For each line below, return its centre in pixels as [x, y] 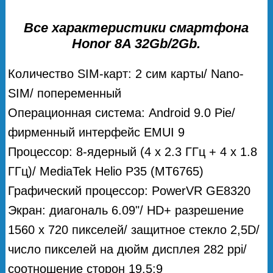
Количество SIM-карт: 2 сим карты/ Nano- [126, 73]
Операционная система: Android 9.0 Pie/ [122, 112]
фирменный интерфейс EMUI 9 [97, 132]
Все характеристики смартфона [136, 27]
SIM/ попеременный [65, 93]
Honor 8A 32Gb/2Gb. [136, 43]
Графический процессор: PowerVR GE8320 [129, 190]
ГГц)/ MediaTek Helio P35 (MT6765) [106, 171]
